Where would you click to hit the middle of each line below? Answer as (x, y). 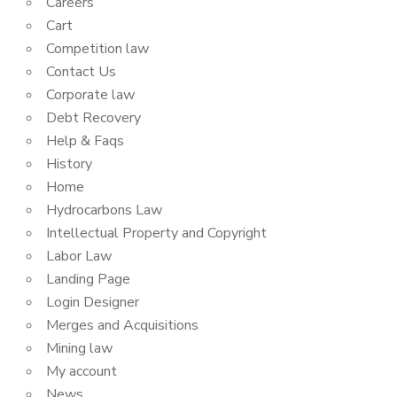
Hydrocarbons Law (104, 210)
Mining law (79, 348)
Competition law (97, 49)
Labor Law (79, 256)
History (69, 164)
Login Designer (93, 302)
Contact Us (81, 72)
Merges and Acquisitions (122, 325)
